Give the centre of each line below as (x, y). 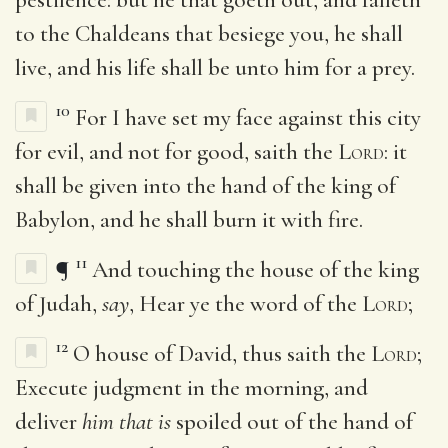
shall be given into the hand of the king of (205, 185)
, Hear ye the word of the (245, 303)
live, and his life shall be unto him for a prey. (215, 67)
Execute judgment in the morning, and (191, 387)
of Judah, (58, 303)
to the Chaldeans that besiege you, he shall (209, 33)
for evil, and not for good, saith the (176, 151)
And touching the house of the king (255, 269)
